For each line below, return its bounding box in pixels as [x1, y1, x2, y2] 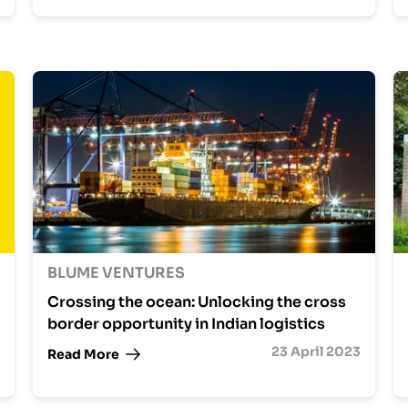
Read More [46, 345, 119, 362]
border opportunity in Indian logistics [46, 314, 325, 333]
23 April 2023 [270, 343, 361, 360]
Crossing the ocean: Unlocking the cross [46, 292, 346, 311]
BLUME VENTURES [46, 263, 185, 282]
